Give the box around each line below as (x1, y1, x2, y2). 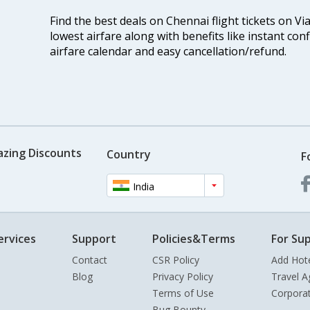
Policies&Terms (152, 231, 235, 247)
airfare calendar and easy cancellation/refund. (49, 44, 286, 60)
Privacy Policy (152, 270, 213, 284)
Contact (72, 253, 107, 267)
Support (72, 231, 116, 247)
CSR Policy (152, 253, 199, 267)
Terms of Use (152, 286, 214, 300)
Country (106, 146, 151, 162)
